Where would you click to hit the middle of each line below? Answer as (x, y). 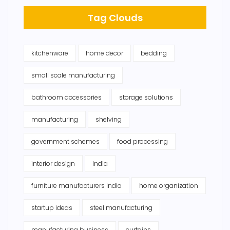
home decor (104, 53)
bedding (154, 53)
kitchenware (50, 53)
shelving (109, 120)
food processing (142, 142)
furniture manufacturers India (76, 186)
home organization (169, 186)
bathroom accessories (66, 98)
